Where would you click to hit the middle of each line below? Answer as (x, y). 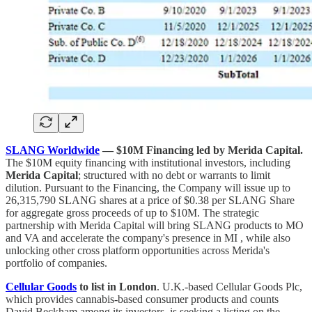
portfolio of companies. (56, 263)
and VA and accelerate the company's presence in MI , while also (148, 238)
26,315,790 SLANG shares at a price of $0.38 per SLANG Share (150, 201)
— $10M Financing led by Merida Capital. (201, 150)
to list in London (117, 287)
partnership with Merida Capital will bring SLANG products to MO (155, 226)
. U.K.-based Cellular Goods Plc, (229, 287)
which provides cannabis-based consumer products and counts (142, 299)
